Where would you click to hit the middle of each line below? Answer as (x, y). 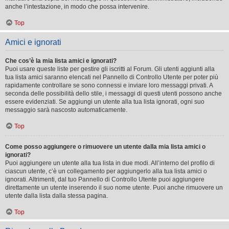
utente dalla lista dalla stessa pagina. (56, 196)
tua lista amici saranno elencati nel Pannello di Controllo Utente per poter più (112, 77)
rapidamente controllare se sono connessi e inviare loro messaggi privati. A (109, 85)
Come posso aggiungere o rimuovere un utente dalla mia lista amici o (105, 146)
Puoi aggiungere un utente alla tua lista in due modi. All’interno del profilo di (110, 163)
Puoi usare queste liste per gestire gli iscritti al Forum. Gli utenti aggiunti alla (110, 69)
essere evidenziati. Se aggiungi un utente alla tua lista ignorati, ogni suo (105, 101)
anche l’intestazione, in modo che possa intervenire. (77, 6)
